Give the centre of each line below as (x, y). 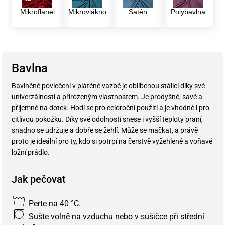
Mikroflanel (37, 12)
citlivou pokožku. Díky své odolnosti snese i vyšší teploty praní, (107, 119)
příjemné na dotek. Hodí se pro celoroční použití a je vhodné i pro (110, 108)
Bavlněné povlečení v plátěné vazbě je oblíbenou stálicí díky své (108, 86)
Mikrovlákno (87, 12)
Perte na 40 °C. (54, 204)
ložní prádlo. (31, 152)
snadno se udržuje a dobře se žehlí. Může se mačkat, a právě (105, 130)
